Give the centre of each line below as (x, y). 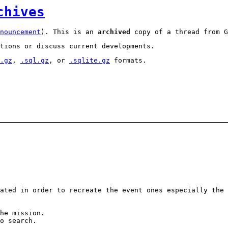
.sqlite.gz (90, 61)
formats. (128, 61)
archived (114, 32)
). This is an (69, 32)
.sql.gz (35, 61)
